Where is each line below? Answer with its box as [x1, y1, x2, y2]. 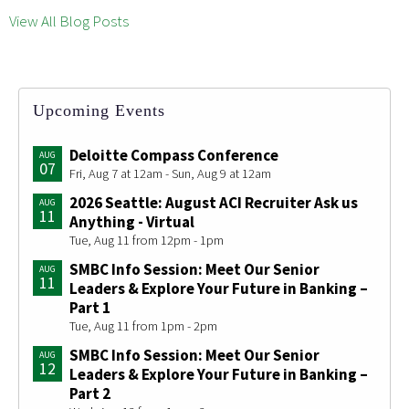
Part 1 [69, 298, 110, 319]
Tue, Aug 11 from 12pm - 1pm [69, 232, 224, 249]
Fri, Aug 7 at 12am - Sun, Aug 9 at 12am [69, 165, 271, 183]
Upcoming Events [33, 101, 165, 121]
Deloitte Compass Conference [69, 145, 278, 166]
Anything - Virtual [69, 212, 194, 233]
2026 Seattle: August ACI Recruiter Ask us [69, 193, 358, 214]
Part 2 [69, 383, 110, 404]
